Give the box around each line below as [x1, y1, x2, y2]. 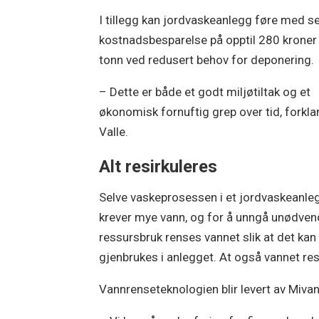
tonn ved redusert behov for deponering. [99, 52, 315, 67]
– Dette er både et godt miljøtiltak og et [99, 84, 311, 99]
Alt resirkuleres [99, 157, 218, 177]
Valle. [99, 124, 129, 139]
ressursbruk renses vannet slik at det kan [99, 229, 317, 244]
